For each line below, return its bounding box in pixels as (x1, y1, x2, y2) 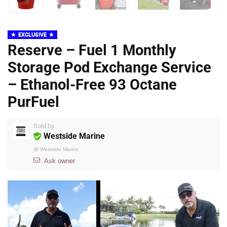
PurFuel (8, 93, 59, 111)
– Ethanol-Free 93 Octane (8, 76, 177, 94)
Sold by (33, 122, 54, 130)
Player (7, 196, 29, 206)
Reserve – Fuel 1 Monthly (8, 42, 176, 59)
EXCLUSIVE (18, 31, 47, 39)
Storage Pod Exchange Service (8, 59, 211, 77)
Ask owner (44, 157, 75, 165)
